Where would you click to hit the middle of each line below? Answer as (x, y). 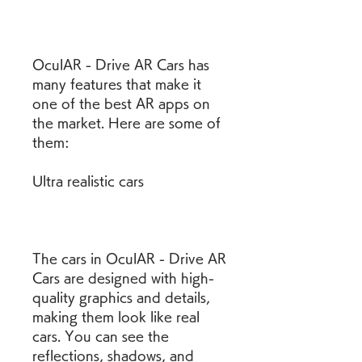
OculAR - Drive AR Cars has (121, 65)
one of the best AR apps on (121, 103)
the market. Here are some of (126, 123)
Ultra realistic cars (88, 181)
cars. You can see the (101, 336)
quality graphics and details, (121, 297)
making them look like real (116, 317)
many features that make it (117, 84)
